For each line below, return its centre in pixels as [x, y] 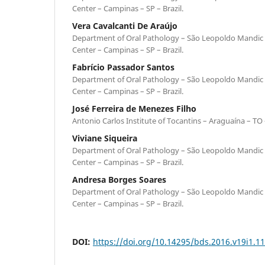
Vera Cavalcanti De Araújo [125, 25]
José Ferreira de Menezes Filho [134, 108]
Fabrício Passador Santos [123, 67]
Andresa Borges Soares [119, 179]
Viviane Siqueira [105, 138]
